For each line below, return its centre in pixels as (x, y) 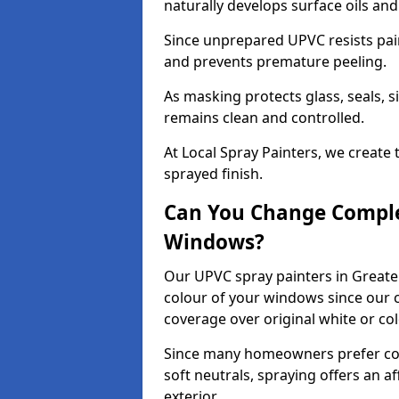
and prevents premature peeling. (275, 61)
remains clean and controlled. (264, 118)
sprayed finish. (213, 174)
